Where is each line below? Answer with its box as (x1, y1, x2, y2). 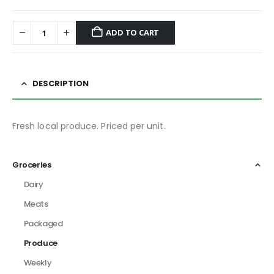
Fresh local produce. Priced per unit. (12, 120, 166, 133)
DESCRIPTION (32, 78, 89, 90)
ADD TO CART (106, 27, 160, 39)
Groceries (12, 159, 51, 171)
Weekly (23, 257, 52, 269)
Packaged (23, 218, 63, 230)
